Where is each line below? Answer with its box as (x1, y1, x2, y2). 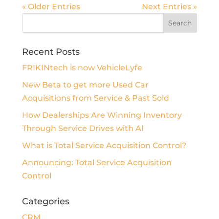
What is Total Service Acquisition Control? (22, 140, 186, 150)
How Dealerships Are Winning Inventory (22, 110, 182, 120)
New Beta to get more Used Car (22, 80, 149, 89)
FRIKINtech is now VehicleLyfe (22, 63, 142, 72)
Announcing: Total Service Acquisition (22, 157, 172, 167)
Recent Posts (22, 46, 80, 57)
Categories (22, 196, 69, 207)
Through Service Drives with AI (22, 123, 144, 133)
